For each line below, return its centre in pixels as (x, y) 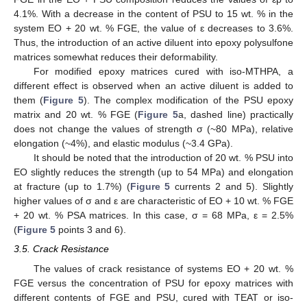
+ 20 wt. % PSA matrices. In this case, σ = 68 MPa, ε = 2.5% (153, 216)
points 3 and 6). (91, 230)
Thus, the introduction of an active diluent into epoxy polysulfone (153, 43)
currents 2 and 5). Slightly (232, 187)
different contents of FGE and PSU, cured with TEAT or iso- (153, 297)
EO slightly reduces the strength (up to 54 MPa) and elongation (153, 172)
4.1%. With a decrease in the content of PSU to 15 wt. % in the (153, 14)
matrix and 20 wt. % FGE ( (76, 115)
